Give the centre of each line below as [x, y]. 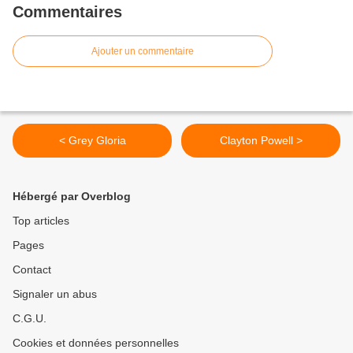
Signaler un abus [55, 294]
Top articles [41, 221]
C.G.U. [30, 319]
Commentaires [67, 12]
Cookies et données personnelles [96, 343]
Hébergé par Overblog [72, 197]
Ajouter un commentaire [143, 52]
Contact [32, 270]
